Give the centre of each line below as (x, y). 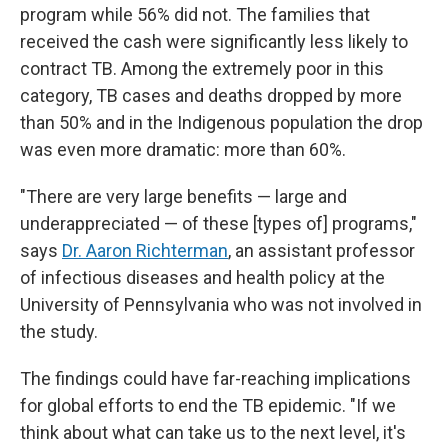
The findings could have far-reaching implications (215, 378)
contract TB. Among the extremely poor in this (202, 68)
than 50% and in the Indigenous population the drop (221, 122)
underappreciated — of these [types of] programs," (218, 223)
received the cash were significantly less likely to (214, 41)
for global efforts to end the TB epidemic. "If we (208, 405)
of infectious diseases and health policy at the (202, 277)
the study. (59, 331)
